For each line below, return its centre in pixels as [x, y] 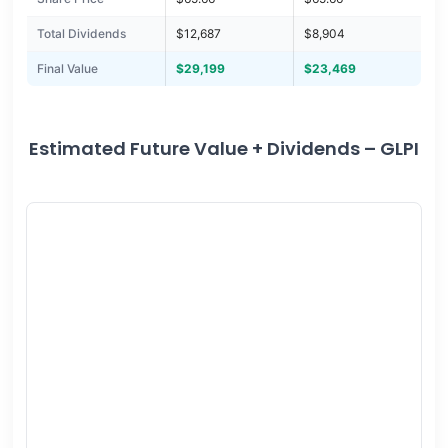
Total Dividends [81, 34]
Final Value [67, 69]
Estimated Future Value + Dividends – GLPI [224, 149]
